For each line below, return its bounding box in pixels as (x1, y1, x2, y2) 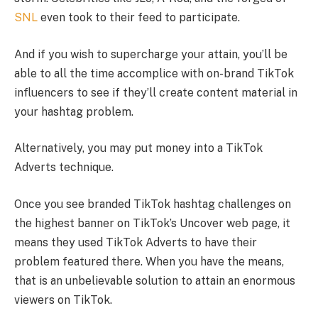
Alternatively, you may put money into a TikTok (14, 141, 263, 155)
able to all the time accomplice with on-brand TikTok (14, 66, 294, 80)
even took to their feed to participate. (38, 11, 240, 24)
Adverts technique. (14, 160, 114, 175)
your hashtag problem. (14, 104, 133, 119)
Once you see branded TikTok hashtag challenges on (14, 197, 291, 211)
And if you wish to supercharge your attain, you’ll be (14, 47, 287, 61)
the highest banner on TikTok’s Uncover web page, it (14, 216, 290, 230)
